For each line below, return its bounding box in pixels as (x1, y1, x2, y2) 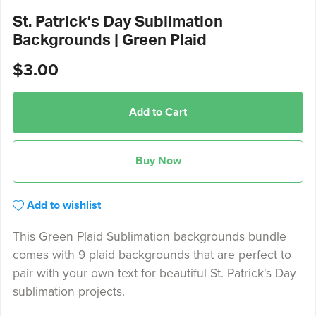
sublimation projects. (12, 284, 125, 299)
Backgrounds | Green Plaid (12, 32, 207, 48)
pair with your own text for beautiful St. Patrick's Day (12, 265, 296, 281)
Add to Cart (129, 105, 187, 120)
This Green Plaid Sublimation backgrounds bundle (12, 229, 286, 244)
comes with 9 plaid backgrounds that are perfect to (12, 247, 291, 262)
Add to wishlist (26, 197, 101, 212)
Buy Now (135, 154, 181, 169)
